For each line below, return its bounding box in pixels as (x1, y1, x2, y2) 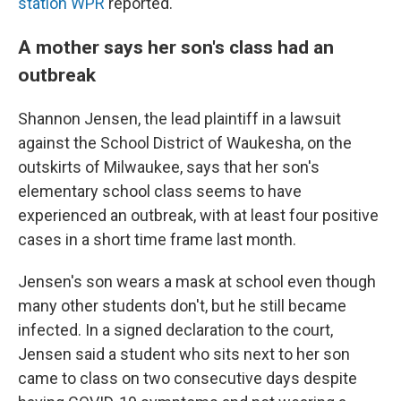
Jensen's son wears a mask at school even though (18, 272, 376, 291)
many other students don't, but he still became (18, 296, 346, 315)
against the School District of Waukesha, (18, 133, 303, 152)
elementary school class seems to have (18, 182, 302, 200)
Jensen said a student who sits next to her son (18, 345, 350, 363)
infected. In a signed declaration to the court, (18, 320, 333, 339)
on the (307, 133, 352, 152)
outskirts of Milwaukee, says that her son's (18, 158, 320, 176)
